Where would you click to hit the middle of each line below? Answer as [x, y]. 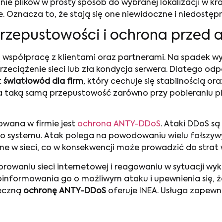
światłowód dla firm [43, 82]
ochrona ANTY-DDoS [119, 125]
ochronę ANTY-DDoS [65, 191]
